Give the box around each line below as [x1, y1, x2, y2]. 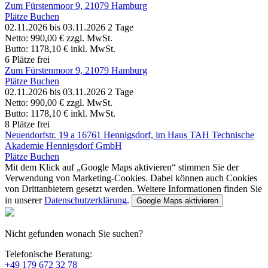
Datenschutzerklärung [44, 195, 127, 206]
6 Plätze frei [5, 54, 50, 65]
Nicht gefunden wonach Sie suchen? [5, 229, 143, 239]
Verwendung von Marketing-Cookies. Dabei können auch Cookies [5, 173, 257, 184]
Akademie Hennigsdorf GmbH [5, 141, 122, 151]
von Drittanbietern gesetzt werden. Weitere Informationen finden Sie [5, 184, 262, 194]
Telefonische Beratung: [5, 249, 92, 260]
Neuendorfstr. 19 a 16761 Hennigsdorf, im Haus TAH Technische [5, 130, 254, 141]
